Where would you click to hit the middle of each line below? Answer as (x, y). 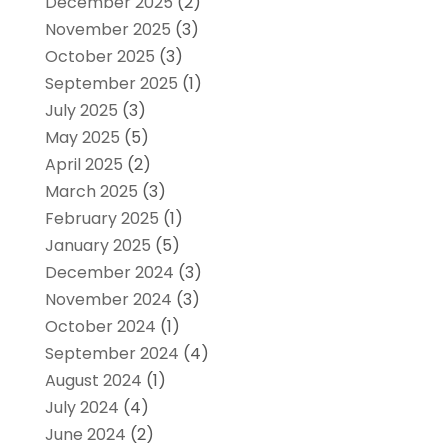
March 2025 (91, 191)
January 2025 (97, 245)
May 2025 (82, 137)
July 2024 (81, 407)
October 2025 (99, 56)
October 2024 (100, 326)
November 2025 (107, 29)
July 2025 (81, 110)
